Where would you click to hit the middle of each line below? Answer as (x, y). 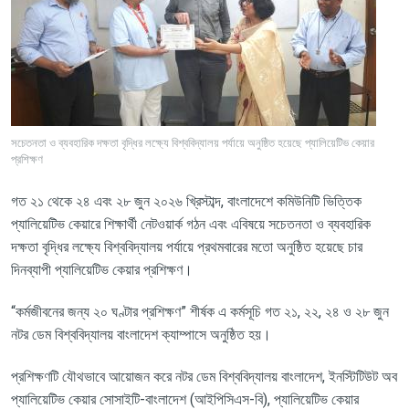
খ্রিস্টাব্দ (203, 201)
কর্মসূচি (245, 311)
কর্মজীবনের (39, 311)
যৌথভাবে (83, 376)
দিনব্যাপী (31, 269)
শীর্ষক (202, 311)
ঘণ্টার (124, 311)
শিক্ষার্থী (120, 224)
